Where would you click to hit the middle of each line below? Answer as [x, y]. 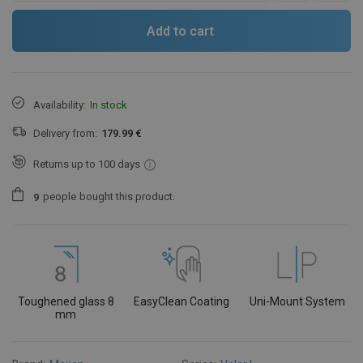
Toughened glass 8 [66, 301]
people [60, 197]
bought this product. [127, 197]
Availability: [60, 105]
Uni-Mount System [297, 301]
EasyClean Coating [181, 301]
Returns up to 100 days [87, 164]
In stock [109, 105]
